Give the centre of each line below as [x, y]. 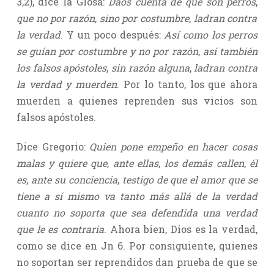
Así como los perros [211, 34]
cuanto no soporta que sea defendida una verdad [137, 212]
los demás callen [202, 163]
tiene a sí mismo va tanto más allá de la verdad [137, 196]
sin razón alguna [149, 67]
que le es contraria [60, 229]
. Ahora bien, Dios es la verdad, [181, 229]
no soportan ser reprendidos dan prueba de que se [137, 262]
